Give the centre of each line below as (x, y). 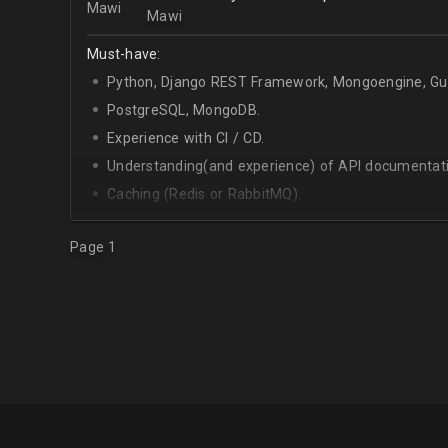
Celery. (129, 222)
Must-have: (124, 54)
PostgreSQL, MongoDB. (183, 110)
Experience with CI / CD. (185, 138)
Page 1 (93, 247)
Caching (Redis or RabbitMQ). (204, 194)
